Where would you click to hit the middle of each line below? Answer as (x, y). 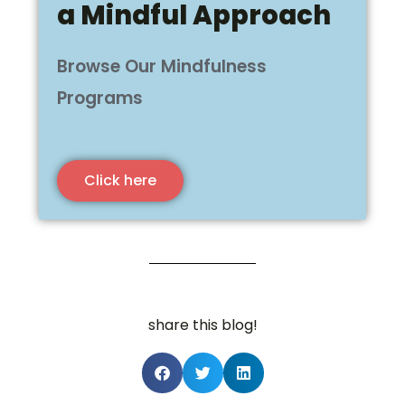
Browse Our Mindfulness (162, 67)
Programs (103, 99)
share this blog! (202, 325)
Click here (121, 180)
